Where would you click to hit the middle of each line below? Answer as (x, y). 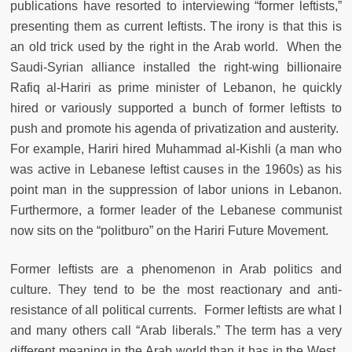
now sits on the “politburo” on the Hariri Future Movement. (171, 231)
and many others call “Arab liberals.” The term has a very (176, 331)
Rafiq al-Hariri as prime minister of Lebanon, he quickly (176, 88)
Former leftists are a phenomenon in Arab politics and (176, 269)
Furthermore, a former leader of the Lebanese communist (176, 211)
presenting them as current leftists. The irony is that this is (176, 27)
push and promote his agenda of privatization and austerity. (176, 129)
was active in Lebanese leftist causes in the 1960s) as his (176, 170)
